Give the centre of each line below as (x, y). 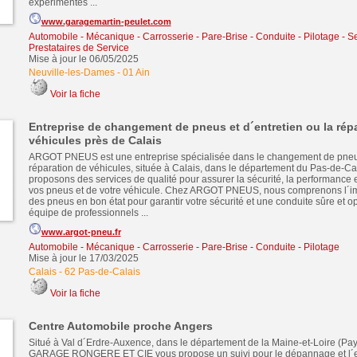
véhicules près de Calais (95, 140)
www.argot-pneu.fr (81, 232)
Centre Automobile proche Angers (120, 326)
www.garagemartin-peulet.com (106, 22)
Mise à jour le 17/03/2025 (83, 258)
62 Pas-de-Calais (102, 272)
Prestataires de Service (78, 48)
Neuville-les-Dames (71, 73)
